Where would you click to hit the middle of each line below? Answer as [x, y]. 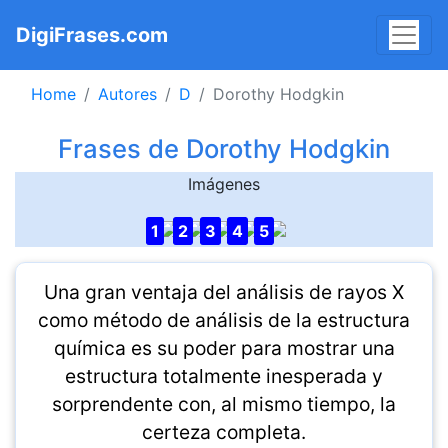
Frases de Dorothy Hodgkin [224, 148]
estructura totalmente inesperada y [224, 376]
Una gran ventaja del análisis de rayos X [224, 292]
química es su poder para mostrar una [224, 348]
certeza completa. [224, 432]
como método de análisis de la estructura [224, 320]
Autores [127, 94]
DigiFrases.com [92, 35]
